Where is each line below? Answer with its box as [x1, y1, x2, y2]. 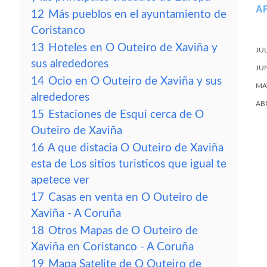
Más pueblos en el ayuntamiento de [48, 9, 226, 20]
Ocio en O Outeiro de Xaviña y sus [48, 76, 222, 87]
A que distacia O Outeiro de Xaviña [48, 142, 223, 154]
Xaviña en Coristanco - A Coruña [31, 241, 194, 253]
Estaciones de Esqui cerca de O [48, 109, 204, 120]
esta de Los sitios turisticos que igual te [31, 159, 226, 170]
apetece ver [31, 175, 89, 186]
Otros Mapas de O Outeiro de [48, 225, 198, 237]
